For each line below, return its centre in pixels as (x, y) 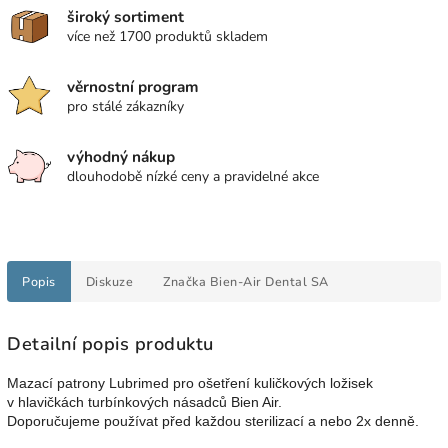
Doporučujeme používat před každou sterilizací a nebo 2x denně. (213, 420)
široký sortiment (125, 16)
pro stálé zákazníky (125, 106)
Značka (184, 281)
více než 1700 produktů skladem (167, 36)
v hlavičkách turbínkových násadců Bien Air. (144, 401)
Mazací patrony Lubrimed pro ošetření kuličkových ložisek (190, 382)
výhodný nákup (121, 156)
